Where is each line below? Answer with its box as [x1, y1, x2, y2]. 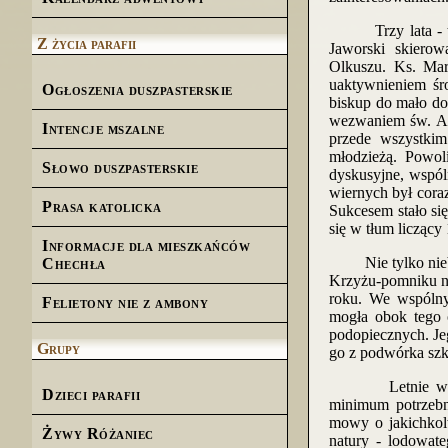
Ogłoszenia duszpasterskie [42, 81, 233, 98]
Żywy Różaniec [42, 425, 154, 442]
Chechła [42, 255, 106, 272]
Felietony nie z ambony [42, 294, 208, 311]
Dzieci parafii [42, 386, 140, 403]
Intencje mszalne [42, 120, 164, 137]
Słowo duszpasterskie [42, 159, 198, 176]
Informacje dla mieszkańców [42, 237, 250, 254]
